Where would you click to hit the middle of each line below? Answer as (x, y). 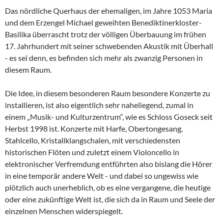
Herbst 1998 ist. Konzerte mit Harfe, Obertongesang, (94, 128)
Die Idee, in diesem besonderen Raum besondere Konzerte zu (108, 93)
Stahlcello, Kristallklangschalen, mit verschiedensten (93, 140)
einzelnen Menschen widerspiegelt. (64, 211)
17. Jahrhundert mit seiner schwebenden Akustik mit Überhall (109, 46)
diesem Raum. (28, 69)
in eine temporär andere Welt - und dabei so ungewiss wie (102, 175)
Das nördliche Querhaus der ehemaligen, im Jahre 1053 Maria (109, 10)
